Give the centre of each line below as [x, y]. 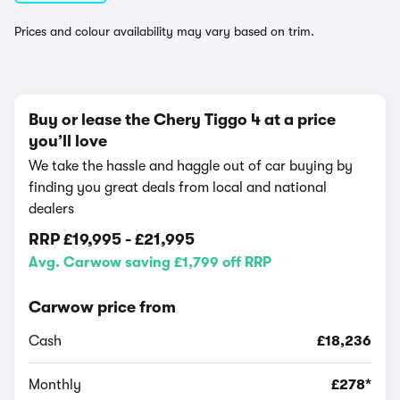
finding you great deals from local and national [178, 187]
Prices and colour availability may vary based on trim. [164, 31]
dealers [51, 209]
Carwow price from [102, 307]
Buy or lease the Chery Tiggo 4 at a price [182, 120]
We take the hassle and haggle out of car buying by [191, 166]
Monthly [55, 385]
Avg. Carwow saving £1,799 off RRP [150, 262]
